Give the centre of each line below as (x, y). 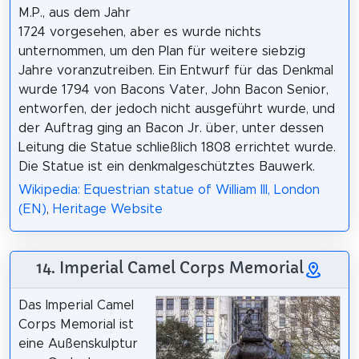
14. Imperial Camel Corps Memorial (170, 268)
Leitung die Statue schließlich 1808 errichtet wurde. (177, 148)
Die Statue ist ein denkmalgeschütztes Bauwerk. (166, 167)
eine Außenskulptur (78, 344)
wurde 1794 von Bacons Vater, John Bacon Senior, (173, 90)
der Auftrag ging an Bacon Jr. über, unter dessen (171, 129)
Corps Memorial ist (76, 325)
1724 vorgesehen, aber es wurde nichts (139, 32)
